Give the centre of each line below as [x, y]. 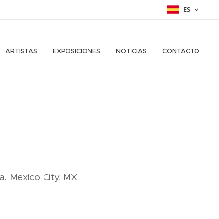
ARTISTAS [21, 51]
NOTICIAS [131, 51]
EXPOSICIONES [77, 51]
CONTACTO [181, 51]
